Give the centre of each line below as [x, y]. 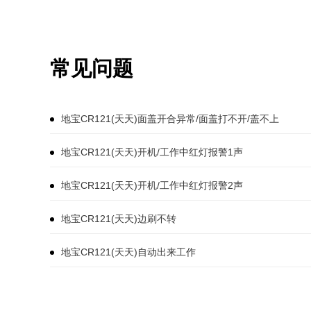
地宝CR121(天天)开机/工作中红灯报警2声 [152, 185]
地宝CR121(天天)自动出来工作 [128, 252]
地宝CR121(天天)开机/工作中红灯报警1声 [152, 152]
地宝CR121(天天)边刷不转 [119, 219]
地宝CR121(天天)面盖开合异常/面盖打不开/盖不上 [170, 119]
